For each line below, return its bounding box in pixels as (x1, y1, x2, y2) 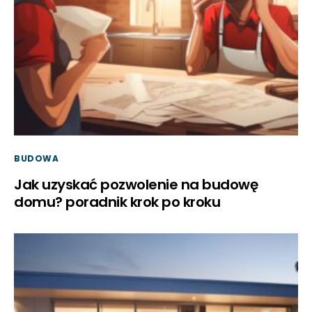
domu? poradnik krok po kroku (14, 192, 220, 212)
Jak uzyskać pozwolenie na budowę (14, 174, 258, 194)
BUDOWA (14, 152, 59, 164)
